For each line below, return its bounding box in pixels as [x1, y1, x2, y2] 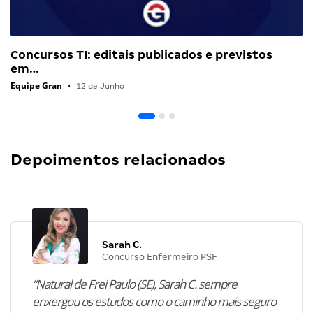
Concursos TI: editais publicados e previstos [10, 48, 272, 61]
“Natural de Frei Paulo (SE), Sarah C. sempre [32, 275, 237, 292]
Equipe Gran [10, 79, 62, 92]
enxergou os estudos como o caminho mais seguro [32, 293, 276, 310]
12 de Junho [74, 81, 124, 90]
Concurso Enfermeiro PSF [102, 251, 217, 262]
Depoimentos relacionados [10, 150, 226, 168]
